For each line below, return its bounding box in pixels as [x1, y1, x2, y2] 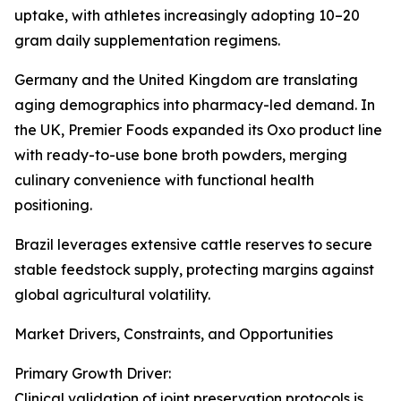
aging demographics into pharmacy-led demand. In [14, 96, 375, 115]
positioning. [14, 196, 92, 215]
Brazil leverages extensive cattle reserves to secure [14, 235, 372, 254]
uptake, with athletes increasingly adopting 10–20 [14, 6, 360, 25]
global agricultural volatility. [14, 286, 210, 304]
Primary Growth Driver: [14, 364, 171, 383]
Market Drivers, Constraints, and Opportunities [14, 325, 333, 344]
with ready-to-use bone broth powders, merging [14, 146, 347, 165]
